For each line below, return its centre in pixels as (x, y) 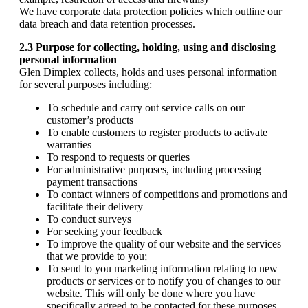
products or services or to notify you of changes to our (164, 281)
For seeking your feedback (104, 231)
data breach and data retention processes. (107, 24)
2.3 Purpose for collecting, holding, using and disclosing (147, 47)
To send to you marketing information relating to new (162, 268)
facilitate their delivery (95, 207)
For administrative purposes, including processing (154, 169)
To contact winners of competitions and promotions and (167, 194)
